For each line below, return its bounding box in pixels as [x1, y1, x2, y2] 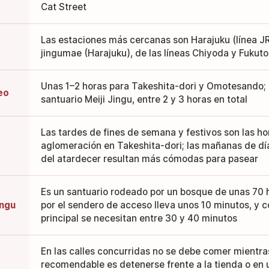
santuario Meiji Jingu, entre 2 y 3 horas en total [40, 94, 247, 106]
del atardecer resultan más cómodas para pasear [40, 153, 258, 165]
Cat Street [40, 1, 86, 13]
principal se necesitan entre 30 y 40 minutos [40, 213, 237, 225]
